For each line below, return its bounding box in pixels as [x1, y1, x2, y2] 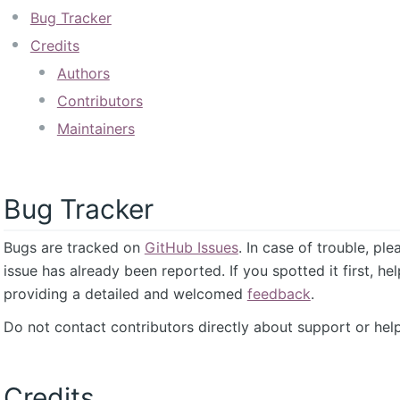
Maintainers [56, 120, 135, 138]
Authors [56, 64, 110, 83]
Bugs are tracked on [3, 238, 145, 257]
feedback [246, 285, 311, 304]
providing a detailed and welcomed [3, 285, 247, 304]
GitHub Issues [144, 238, 238, 257]
